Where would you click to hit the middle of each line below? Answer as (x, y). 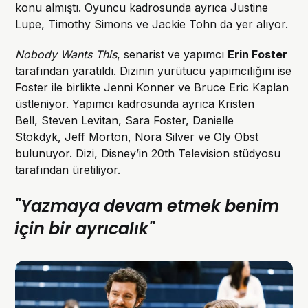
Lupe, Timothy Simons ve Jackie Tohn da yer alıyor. (152, 24)
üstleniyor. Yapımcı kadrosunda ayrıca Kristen (135, 104)
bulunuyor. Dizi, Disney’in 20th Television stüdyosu (148, 154)
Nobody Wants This (66, 55)
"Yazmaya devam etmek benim (147, 206)
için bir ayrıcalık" (85, 229)
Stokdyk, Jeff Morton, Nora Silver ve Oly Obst (137, 137)
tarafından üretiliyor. (68, 170)
